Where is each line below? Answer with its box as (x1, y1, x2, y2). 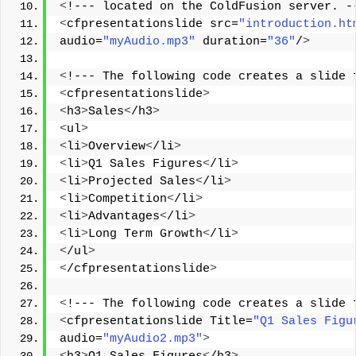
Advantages (88, 210, 160, 224)
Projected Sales (88, 175, 195, 189)
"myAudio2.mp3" (103, 332, 203, 346)
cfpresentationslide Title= (67, 315, 253, 329)
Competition (88, 192, 167, 207)
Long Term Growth (88, 227, 203, 242)
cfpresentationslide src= (67, 17, 238, 32)
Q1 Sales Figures (88, 157, 203, 172)
